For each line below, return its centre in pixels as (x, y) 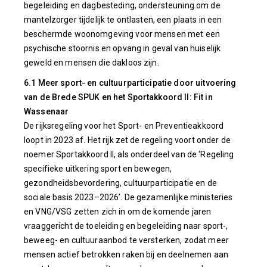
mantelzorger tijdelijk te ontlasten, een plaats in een (123, 20)
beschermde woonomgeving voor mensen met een (122, 34)
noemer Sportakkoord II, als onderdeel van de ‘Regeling (129, 154)
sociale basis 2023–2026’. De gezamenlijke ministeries (128, 197)
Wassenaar (46, 111)
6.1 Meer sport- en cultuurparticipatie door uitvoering (130, 83)
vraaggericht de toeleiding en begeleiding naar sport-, (126, 226)
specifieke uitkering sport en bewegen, (98, 169)
